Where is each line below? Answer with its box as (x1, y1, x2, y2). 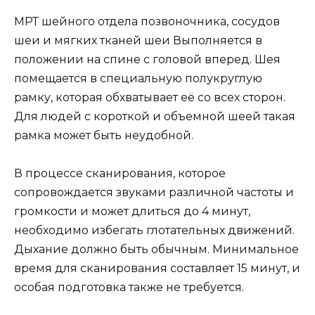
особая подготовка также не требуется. (14, 281, 244, 295)
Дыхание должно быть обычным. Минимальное (14, 243, 299, 257)
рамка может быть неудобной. (14, 129, 193, 142)
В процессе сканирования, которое (14, 167, 226, 181)
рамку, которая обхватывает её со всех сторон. (14, 91, 285, 104)
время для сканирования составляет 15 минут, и (14, 262, 300, 276)
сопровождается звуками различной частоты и (14, 186, 294, 200)
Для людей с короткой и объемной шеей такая (14, 110, 295, 123)
